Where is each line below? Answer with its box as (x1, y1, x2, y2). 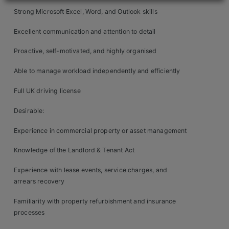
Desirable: (14, 106, 44, 114)
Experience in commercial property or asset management (14, 126, 187, 134)
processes (14, 209, 45, 217)
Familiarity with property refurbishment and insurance (14, 197, 176, 205)
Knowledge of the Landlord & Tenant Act (14, 146, 135, 154)
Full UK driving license (14, 87, 81, 95)
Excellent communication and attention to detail (14, 27, 156, 35)
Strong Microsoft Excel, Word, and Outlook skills (14, 7, 157, 15)
